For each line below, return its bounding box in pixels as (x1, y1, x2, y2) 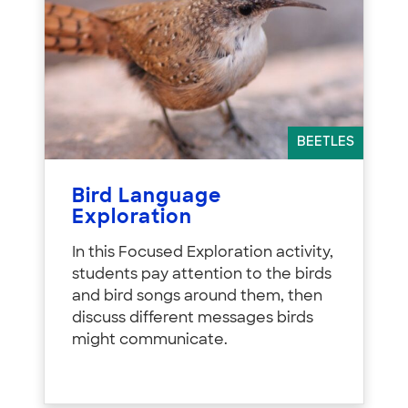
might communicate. (72, 332, 228, 348)
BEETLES (297, 135, 354, 149)
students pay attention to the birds (72, 267, 331, 282)
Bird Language (72, 187, 221, 207)
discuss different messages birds (72, 311, 313, 326)
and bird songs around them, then (72, 289, 322, 304)
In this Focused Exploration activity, (72, 245, 333, 260)
